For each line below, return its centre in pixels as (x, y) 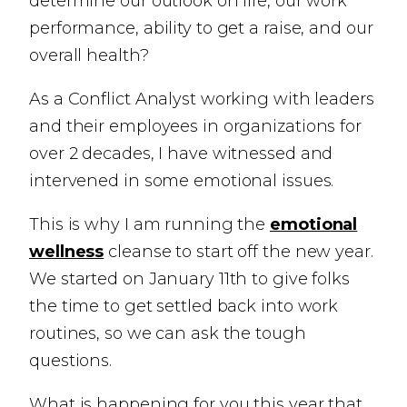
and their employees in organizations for (195, 126)
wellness (67, 252)
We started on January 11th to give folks (189, 279)
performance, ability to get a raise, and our (201, 28)
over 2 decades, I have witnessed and (181, 154)
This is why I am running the (150, 224)
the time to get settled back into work (184, 306)
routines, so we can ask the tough (168, 333)
